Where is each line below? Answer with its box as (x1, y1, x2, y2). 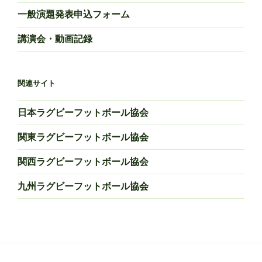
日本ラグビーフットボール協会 (18, 107, 149, 118)
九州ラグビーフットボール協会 (18, 181, 149, 191)
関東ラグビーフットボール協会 (18, 132, 149, 142)
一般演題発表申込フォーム (18, 9, 130, 20)
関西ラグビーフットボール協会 (18, 156, 149, 167)
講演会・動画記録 (18, 34, 92, 44)
